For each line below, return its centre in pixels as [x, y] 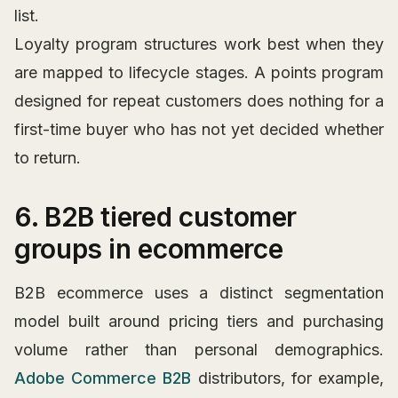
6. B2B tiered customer [156, 217]
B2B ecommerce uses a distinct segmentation [199, 293]
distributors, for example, [288, 378]
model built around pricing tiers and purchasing [199, 322]
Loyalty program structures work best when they [199, 44]
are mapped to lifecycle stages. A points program [199, 73]
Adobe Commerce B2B [103, 378]
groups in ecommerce [149, 249]
